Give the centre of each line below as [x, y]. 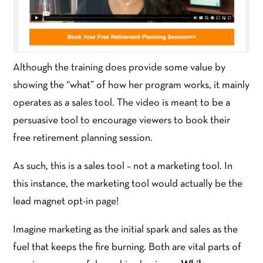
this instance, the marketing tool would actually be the [128, 184]
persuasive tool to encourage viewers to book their [122, 120]
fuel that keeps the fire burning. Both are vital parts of [127, 247]
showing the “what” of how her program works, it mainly [131, 85]
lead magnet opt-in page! [66, 201]
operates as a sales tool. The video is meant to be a [122, 103]
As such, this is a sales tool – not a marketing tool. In [123, 166]
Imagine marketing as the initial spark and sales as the [126, 230]
